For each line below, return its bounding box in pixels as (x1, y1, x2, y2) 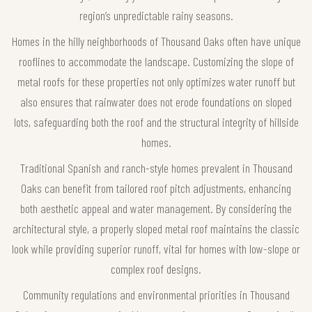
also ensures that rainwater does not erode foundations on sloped (20, 93, 292, 109)
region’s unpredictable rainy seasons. (79, 7, 233, 23)
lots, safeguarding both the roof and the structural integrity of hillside (13, 114, 299, 130)
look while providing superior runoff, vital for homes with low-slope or (12, 240, 300, 256)
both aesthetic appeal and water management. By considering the (20, 200, 292, 216)
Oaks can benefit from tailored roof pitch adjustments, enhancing (21, 180, 291, 196)
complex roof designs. (111, 260, 201, 276)
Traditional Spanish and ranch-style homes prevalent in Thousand (19, 159, 292, 175)
